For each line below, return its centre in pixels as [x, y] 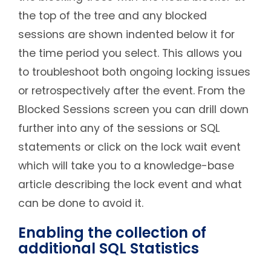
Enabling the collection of [112, 233]
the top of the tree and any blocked [113, 16]
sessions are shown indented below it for [126, 35]
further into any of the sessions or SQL [119, 129]
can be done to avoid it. [81, 204]
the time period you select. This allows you [130, 54]
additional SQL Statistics [109, 249]
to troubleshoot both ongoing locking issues [134, 72]
